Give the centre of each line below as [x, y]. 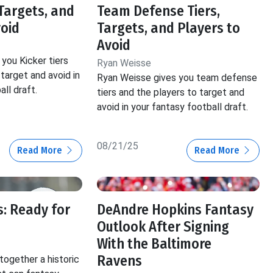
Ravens [120, 261]
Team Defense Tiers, [159, 11]
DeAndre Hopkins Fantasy [175, 210]
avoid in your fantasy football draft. [173, 107]
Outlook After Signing [163, 227]
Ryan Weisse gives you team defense [177, 78]
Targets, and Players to [169, 28]
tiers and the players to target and [171, 93]
